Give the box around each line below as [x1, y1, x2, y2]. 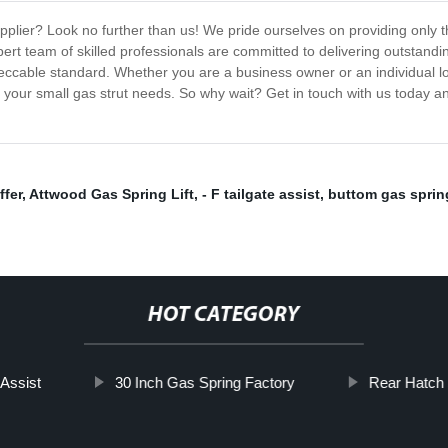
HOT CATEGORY [147, 304, 300, 328]
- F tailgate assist [202, 186, 320, 203]
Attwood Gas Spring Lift [29, 186, 194, 203]
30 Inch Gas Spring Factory [114, 374, 295, 392]
